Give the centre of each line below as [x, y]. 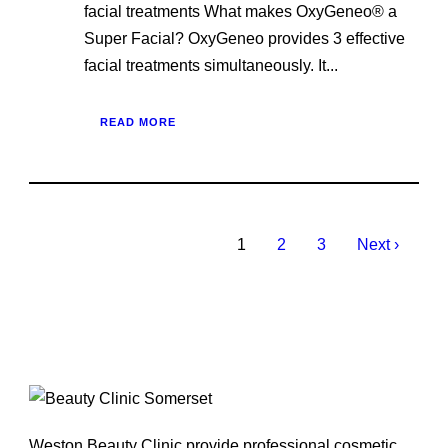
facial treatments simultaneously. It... [211, 66]
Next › [378, 245]
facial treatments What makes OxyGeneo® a [240, 12]
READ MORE [138, 122]
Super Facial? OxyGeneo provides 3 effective [244, 39]
